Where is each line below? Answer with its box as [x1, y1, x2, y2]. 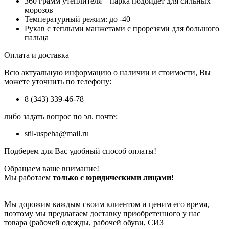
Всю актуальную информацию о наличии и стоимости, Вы [4, 67, 211, 77]
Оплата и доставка [4, 50, 69, 59]
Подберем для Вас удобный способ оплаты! [4, 146, 156, 155]
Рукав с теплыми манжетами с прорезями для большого [25, 24, 219, 33]
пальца [25, 33, 49, 42]
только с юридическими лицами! [53, 173, 174, 182]
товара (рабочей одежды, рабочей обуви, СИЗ [4, 218, 164, 227]
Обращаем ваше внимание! [4, 164, 99, 173]
